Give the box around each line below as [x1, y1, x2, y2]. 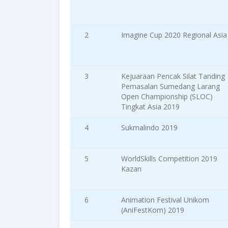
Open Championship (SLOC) [121, 92, 213, 102]
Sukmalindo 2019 [121, 123, 178, 133]
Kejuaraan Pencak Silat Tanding [121, 71, 225, 81]
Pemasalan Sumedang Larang [121, 81, 220, 92]
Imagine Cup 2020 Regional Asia [121, 30, 227, 40]
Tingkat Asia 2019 [121, 102, 180, 112]
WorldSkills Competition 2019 [121, 154, 217, 164]
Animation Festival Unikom [121, 195, 209, 205]
